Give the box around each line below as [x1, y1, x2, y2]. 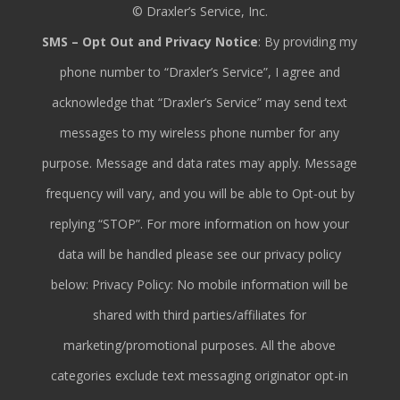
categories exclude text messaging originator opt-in [51, 366, 349, 384]
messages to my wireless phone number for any [60, 123, 340, 141]
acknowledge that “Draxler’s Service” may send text [52, 93, 348, 111]
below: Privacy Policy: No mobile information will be [51, 275, 349, 293]
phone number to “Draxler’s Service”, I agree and [59, 62, 340, 80]
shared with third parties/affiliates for [93, 305, 307, 323]
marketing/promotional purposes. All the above [63, 336, 337, 354]
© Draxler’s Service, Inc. [131, 2, 268, 20]
